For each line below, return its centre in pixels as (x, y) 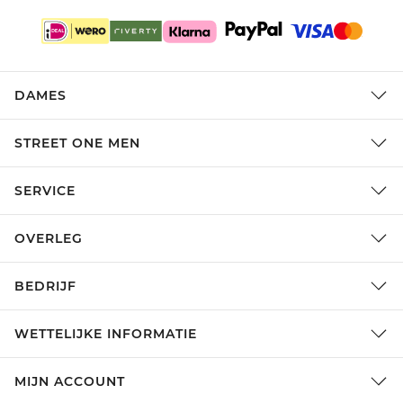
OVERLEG (49, 239)
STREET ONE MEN (77, 143)
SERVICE (45, 191)
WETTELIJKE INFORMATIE (106, 334)
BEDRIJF (45, 287)
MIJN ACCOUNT (70, 382)
